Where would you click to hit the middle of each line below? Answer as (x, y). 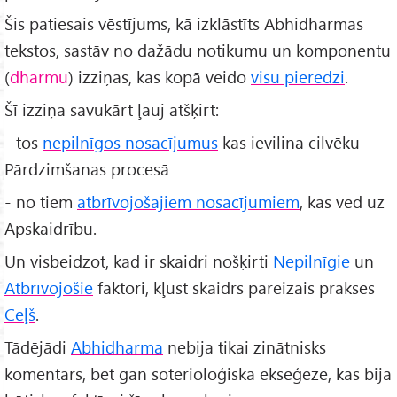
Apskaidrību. (51, 229)
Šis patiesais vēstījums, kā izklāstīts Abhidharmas (184, 24)
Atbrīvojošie (49, 288)
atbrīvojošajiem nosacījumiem (188, 202)
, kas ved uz (342, 202)
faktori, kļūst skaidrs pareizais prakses (234, 288)
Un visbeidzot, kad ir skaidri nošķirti (139, 261)
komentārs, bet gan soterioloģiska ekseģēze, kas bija (198, 373)
